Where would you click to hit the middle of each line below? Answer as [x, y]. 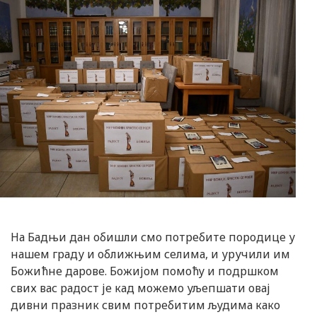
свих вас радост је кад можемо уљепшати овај [140, 288]
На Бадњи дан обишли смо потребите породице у [153, 237]
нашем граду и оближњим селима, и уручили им [150, 254]
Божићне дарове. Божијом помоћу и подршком [145, 271]
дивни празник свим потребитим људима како [145, 305]
